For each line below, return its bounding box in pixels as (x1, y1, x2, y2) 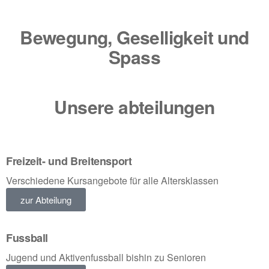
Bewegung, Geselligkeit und (20, 24, 249, 50)
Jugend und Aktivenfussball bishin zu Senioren (6, 250, 206, 264)
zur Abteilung (20, 193, 71, 206)
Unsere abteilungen (54, 94, 215, 119)
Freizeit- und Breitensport (6, 153, 132, 169)
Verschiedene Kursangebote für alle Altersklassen (6, 174, 219, 187)
